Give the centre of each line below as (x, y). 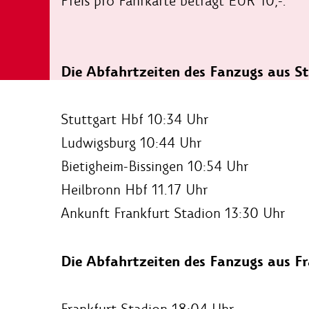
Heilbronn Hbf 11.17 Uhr (134, 189)
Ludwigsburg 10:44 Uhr (131, 142)
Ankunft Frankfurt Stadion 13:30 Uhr (173, 213)
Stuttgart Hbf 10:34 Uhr (134, 119)
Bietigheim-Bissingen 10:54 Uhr (154, 166)
